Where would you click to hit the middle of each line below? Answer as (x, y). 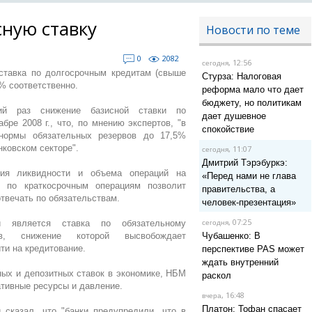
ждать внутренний (240, 262)
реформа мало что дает (252, 89)
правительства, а (238, 189)
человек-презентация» (249, 202)
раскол (216, 275)
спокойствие (228, 129)
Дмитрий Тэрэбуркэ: (244, 163)
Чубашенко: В (231, 236)
